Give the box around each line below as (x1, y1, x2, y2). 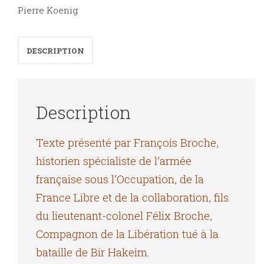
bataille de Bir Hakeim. (36, 244, 150, 259)
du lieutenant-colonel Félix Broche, (36, 207, 212, 223)
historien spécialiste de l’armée (36, 153, 192, 168)
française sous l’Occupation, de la (36, 171, 204, 186)
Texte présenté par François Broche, (36, 134, 219, 150)
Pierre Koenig (18, 4, 78, 16)
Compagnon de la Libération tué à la (36, 226, 219, 241)
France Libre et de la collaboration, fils (36, 189, 229, 204)
